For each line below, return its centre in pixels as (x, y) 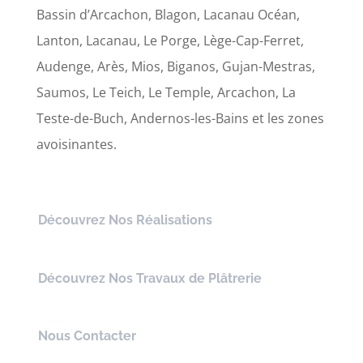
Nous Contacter (87, 336)
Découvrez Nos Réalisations (125, 220)
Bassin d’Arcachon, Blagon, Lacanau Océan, (168, 15)
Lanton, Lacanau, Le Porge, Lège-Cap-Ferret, (170, 41)
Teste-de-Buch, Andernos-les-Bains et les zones (180, 119)
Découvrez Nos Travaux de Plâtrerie (149, 278)
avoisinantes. (76, 145)
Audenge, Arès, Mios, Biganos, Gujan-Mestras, (175, 67)
